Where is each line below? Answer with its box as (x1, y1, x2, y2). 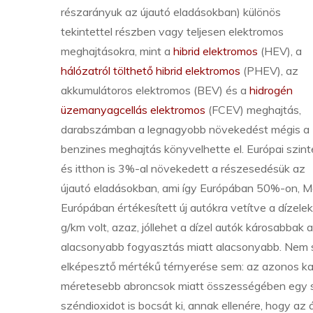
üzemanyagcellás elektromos (61, 103, 205, 117)
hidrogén (249, 83, 293, 97)
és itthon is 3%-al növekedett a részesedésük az (61, 161, 305, 175)
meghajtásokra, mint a (61, 44, 173, 58)
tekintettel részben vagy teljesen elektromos (61, 24, 284, 38)
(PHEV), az (240, 64, 298, 78)
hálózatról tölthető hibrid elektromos (61, 64, 240, 78)
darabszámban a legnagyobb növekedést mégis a (61, 122, 310, 136)
